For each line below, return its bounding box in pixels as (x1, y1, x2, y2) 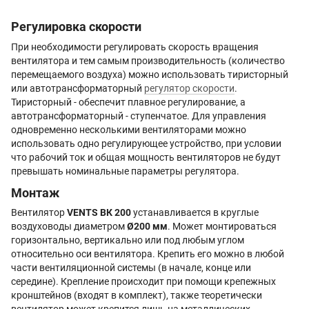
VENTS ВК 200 (67, 207, 131, 219)
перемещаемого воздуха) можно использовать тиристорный (11, 68, 288, 80)
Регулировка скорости (11, 19, 141, 34)
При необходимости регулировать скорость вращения (11, 41, 259, 52)
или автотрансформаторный (11, 82, 144, 94)
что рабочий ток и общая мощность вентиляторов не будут (11, 151, 281, 163)
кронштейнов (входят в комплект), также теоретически (11, 290, 262, 301)
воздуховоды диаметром (11, 221, 127, 232)
